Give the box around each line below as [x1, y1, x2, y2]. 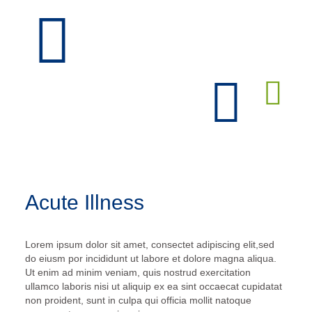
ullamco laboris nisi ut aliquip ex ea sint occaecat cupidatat [24, 280, 282, 292]
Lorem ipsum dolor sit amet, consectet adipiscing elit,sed [24, 238, 274, 250]
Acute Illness [24, 190, 144, 214]
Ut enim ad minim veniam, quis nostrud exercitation [24, 266, 251, 278]
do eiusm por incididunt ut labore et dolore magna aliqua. [24, 252, 276, 264]
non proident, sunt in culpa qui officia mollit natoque [24, 294, 251, 306]
